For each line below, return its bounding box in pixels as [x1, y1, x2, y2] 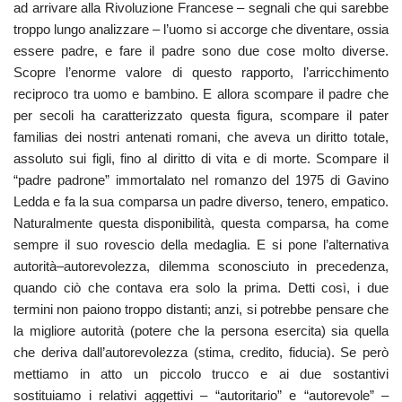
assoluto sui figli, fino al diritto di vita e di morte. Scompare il [13, 151, 389, 166]
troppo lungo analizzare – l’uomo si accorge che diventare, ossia [13, 22, 389, 37]
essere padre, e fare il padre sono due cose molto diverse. [13, 43, 389, 58]
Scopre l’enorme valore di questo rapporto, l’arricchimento [13, 65, 389, 80]
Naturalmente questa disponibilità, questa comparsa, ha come [13, 215, 389, 231]
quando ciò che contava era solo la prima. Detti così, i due [13, 280, 389, 295]
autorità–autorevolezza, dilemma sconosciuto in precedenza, [13, 258, 389, 274]
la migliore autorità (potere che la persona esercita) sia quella [13, 323, 389, 338]
